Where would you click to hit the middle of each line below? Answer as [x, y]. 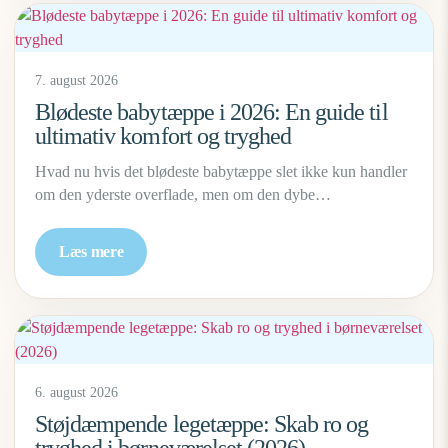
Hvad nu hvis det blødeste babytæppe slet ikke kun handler [221, 171]
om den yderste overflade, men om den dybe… [183, 194]
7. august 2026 [76, 80]
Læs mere [91, 251]
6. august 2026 [76, 392]
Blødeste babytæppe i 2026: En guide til [211, 112]
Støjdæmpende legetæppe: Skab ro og [202, 424]
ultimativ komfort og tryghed [163, 136]
